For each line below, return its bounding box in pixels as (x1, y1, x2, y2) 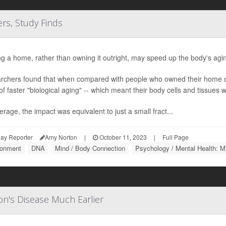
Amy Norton (45, 133, 77, 141)
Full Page (162, 133, 189, 141)
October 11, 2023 (98, 133, 147, 141)
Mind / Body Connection (55, 143, 125, 153)
